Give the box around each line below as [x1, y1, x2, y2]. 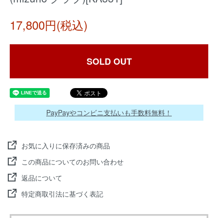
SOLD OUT [86, 55, 132, 68]
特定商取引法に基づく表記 [21, 189, 103, 199]
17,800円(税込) [10, 16, 88, 33]
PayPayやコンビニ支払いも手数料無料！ [46, 108, 172, 117]
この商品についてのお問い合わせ [21, 157, 124, 166]
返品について [21, 173, 62, 182]
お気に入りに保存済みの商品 [21, 141, 110, 150]
